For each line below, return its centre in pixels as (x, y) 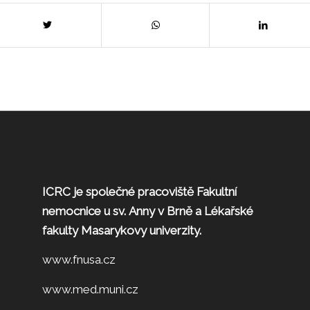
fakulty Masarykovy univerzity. (122, 230)
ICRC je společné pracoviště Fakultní (140, 191)
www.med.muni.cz (91, 289)
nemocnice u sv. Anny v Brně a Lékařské (148, 211)
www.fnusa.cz (79, 260)
